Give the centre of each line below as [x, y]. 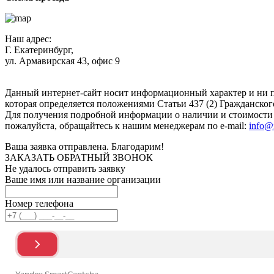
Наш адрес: [28, 39]
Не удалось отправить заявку [65, 168]
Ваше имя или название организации [83, 179]
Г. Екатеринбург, [39, 50]
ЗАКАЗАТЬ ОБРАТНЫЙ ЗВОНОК [79, 157]
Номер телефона [39, 203]
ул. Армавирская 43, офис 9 [62, 61]
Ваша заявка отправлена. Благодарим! [84, 146]
